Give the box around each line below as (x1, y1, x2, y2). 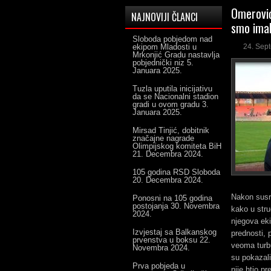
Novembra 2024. (132, 243, 190, 252)
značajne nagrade (132, 134, 194, 143)
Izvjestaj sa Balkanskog (132, 227, 217, 237)
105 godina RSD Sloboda (132, 168, 220, 177)
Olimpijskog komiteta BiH (132, 142, 221, 151)
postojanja (132, 201, 168, 211)
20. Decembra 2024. (132, 175, 203, 184)
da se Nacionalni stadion (132, 92, 218, 101)
